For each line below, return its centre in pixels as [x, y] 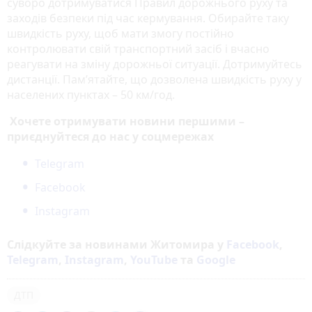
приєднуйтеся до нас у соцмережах [110, 137]
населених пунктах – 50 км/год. [91, 95]
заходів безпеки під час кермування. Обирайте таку [148, 18]
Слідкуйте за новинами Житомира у [117, 245]
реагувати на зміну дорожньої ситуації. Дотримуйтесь [155, 64]
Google [216, 260]
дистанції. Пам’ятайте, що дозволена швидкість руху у [154, 80]
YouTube [154, 260]
